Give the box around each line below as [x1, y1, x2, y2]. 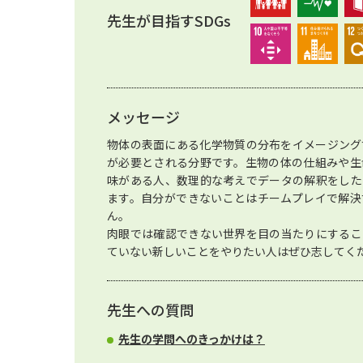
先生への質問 [107, 299, 194, 320]
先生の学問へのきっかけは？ [118, 331, 265, 347]
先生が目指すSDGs [107, 9, 231, 31]
